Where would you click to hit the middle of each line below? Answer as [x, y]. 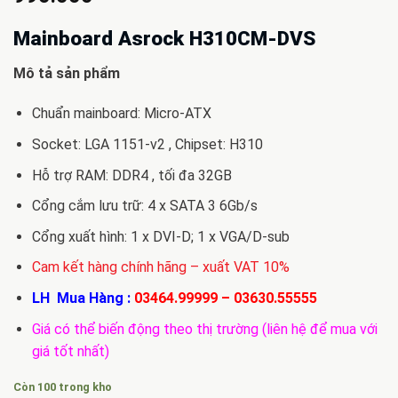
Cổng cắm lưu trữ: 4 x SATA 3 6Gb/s [144, 206]
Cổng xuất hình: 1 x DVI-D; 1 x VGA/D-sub [160, 236]
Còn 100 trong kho [63, 387]
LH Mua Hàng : [83, 298]
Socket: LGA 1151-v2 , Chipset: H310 [147, 145]
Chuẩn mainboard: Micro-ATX [121, 114]
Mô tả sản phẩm [67, 73]
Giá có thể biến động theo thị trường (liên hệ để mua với [204, 329]
